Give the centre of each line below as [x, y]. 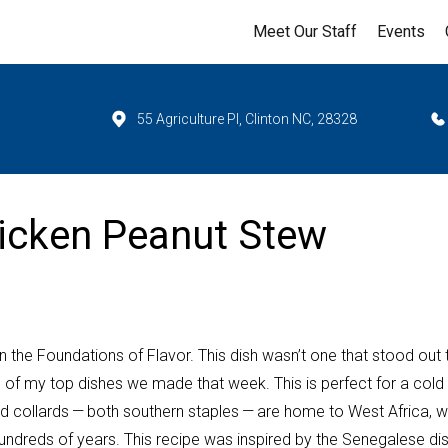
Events [401, 31]
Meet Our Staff [305, 31]
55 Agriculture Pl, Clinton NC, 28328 [247, 119]
